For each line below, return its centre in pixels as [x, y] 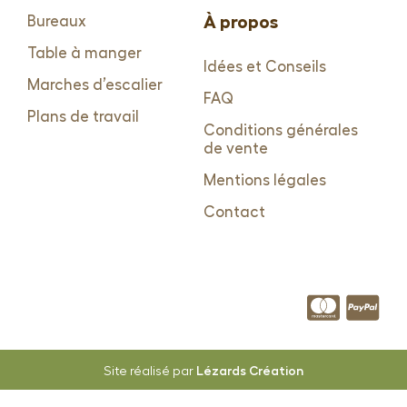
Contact [234, 213]
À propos [241, 22]
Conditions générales [281, 131]
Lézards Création [250, 371]
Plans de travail [83, 117]
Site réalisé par [150, 372]
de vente [236, 149]
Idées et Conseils [265, 67]
